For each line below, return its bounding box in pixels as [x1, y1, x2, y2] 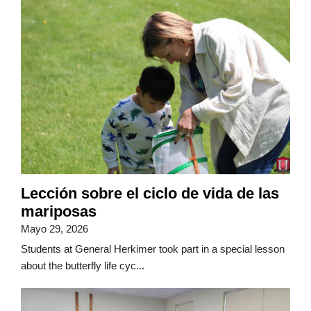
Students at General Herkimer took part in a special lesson [21, 242, 285, 255]
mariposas [21, 202, 96, 220]
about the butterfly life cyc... [21, 259, 144, 271]
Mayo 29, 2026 [21, 222, 88, 235]
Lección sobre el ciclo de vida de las [21, 184, 279, 202]
